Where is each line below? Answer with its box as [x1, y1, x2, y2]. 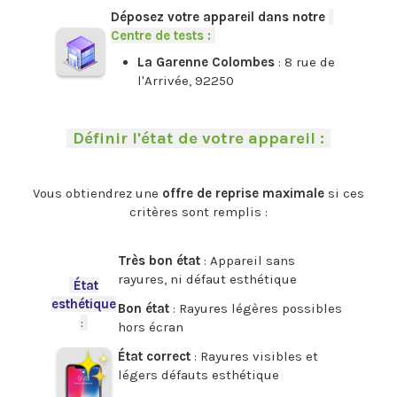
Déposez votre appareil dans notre [111, 9, 329, 26]
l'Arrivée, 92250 [137, 73, 234, 90]
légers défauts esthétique [118, 366, 279, 383]
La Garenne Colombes [137, 54, 278, 71]
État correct [118, 347, 191, 364]
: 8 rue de [278, 54, 335, 71]
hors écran [118, 318, 183, 335]
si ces [328, 184, 364, 201]
